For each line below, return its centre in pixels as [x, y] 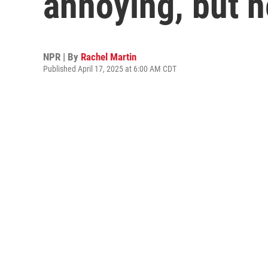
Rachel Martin [109, 57]
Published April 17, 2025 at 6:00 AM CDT [110, 69]
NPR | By [62, 57]
